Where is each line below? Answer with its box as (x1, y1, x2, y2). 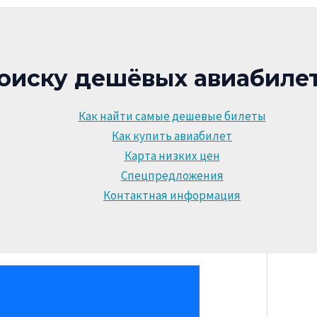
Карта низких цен (124, 147, 220, 163)
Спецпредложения (120, 167, 224, 183)
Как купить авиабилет (112, 127, 232, 144)
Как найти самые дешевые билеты (78, 108, 266, 124)
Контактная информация (103, 187, 241, 203)
